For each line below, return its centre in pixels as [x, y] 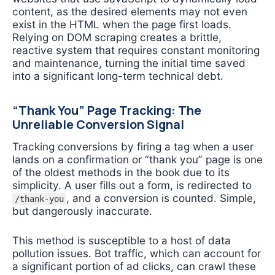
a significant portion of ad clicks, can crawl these [134, 266]
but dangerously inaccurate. [82, 211]
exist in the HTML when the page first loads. [122, 25]
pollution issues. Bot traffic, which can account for [137, 254]
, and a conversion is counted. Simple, [161, 198]
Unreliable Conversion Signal [98, 125]
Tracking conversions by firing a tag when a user [133, 146]
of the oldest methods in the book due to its [121, 172]
